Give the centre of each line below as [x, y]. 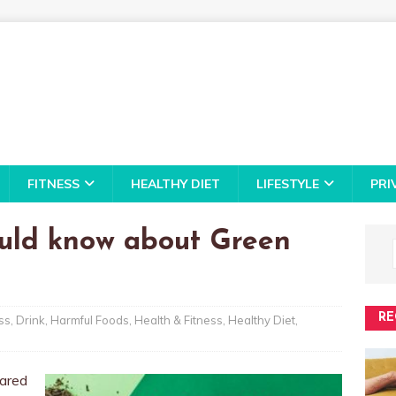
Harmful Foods [90, 320]
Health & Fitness [179, 320]
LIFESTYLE [288, 184]
